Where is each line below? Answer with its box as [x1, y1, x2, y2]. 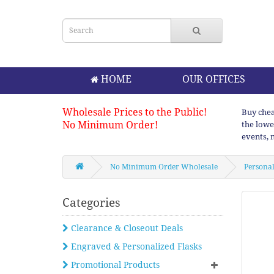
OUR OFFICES [182, 73, 245, 85]
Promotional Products [68, 260, 160, 270]
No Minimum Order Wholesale [110, 163, 218, 171]
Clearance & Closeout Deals [68, 223, 183, 233]
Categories [62, 196, 120, 210]
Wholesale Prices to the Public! [62, 106, 207, 118]
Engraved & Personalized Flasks [68, 242, 202, 251]
